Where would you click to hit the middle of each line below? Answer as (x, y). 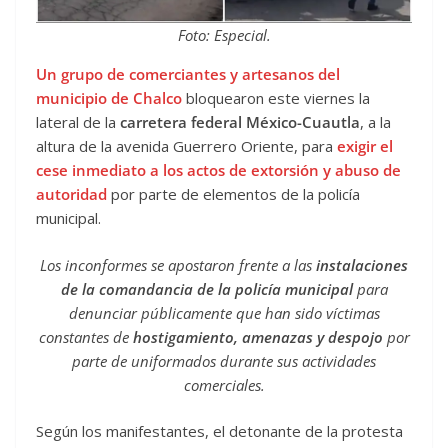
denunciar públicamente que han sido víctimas (224, 312)
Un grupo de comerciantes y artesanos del (188, 74)
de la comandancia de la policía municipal (206, 288)
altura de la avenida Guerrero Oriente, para (184, 146)
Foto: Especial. (224, 35)
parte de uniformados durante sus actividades (224, 360)
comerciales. (224, 384)
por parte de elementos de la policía (233, 194)
